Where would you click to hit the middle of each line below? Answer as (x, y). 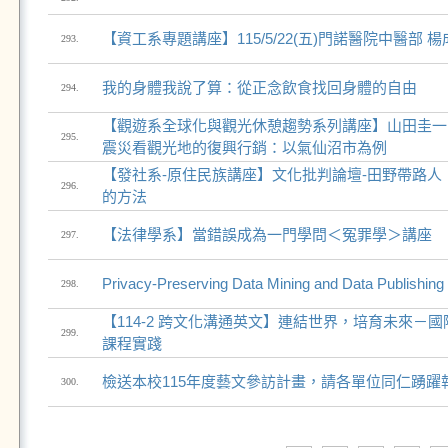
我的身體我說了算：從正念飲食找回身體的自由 (259, 87)
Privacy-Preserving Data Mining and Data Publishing (272, 283)
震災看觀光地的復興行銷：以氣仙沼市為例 (244, 147)
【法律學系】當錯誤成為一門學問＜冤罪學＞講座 (266, 234)
